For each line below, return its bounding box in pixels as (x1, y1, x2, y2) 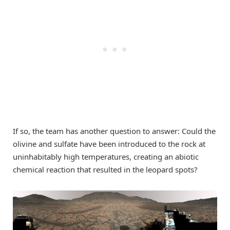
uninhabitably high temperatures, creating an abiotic (13, 151, 199, 162)
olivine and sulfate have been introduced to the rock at (13, 138, 205, 149)
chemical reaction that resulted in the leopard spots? (13, 164, 198, 175)
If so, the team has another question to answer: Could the (13, 125, 216, 136)
